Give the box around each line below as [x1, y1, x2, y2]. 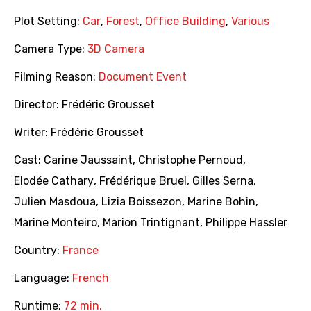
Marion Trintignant [103, 216, 200, 230]
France [62, 244, 99, 258]
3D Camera [87, 42, 144, 56]
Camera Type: [14, 42, 87, 56]
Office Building [145, 15, 226, 28]
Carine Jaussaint [44, 153, 133, 167]
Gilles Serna [192, 174, 253, 188]
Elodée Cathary [14, 174, 94, 188]
